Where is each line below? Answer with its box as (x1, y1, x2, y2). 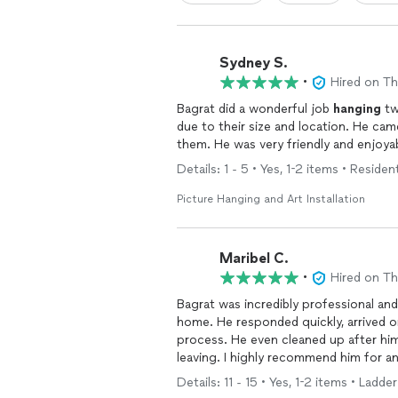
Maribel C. (219, 249, 289, 267)
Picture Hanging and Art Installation (177, 193, 365, 205)
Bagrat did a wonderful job (177, 101, 333, 116)
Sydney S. (219, 53, 288, 71)
